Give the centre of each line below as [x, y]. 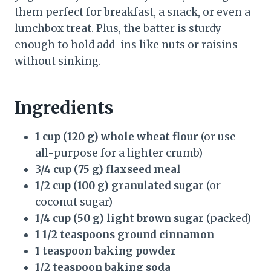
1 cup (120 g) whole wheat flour [117, 137]
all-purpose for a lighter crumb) [119, 153]
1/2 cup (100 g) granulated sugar [119, 186]
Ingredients [64, 108]
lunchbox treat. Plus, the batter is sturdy [118, 29]
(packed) [227, 219]
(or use [217, 137]
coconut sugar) [74, 202]
